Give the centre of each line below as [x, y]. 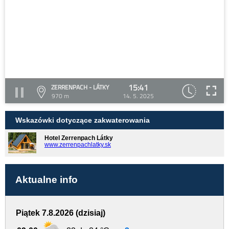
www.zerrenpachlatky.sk [78, 145]
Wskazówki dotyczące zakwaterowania [83, 120]
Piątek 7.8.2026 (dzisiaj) [61, 213]
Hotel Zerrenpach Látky [79, 138]
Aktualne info [47, 180]
